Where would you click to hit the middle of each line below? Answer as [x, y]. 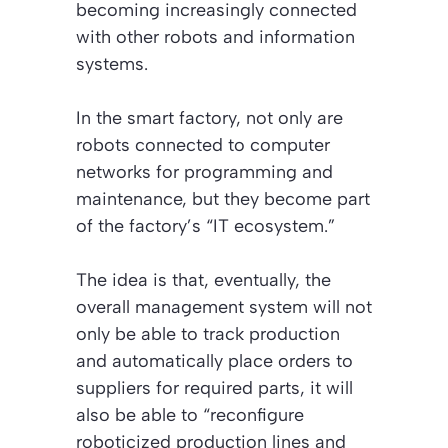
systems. [112, 63]
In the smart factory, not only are [209, 117]
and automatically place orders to [214, 360]
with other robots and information [215, 36]
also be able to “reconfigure [190, 414]
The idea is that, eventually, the [203, 279]
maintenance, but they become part [223, 198]
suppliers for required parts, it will [214, 387]
